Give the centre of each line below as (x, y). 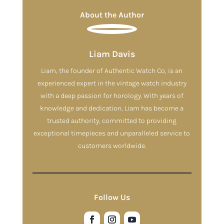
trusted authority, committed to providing (112, 120)
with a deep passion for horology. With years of (112, 95)
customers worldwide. (112, 145)
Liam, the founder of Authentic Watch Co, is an (112, 70)
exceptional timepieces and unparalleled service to (112, 133)
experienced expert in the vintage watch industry (112, 83)
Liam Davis (112, 54)
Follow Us (112, 197)
